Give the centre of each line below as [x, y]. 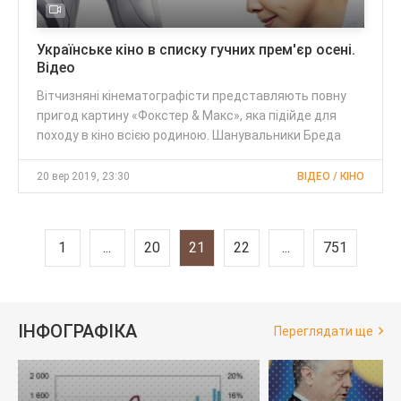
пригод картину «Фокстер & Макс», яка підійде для [187, 115]
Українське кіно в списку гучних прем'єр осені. [196, 49]
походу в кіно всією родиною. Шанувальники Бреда [189, 135]
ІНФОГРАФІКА [77, 331]
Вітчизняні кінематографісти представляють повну [192, 95]
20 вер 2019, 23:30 [83, 176]
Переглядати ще [324, 331]
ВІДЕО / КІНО [331, 176]
